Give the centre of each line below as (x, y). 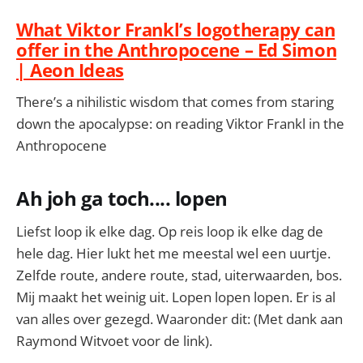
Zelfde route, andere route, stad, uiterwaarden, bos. (179, 275)
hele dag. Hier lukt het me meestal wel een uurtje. (173, 254)
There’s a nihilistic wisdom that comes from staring (175, 102)
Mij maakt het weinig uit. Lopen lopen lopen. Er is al (176, 297)
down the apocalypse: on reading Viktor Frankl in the (180, 124)
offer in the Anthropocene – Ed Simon (177, 49)
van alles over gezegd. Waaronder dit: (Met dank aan (179, 319)
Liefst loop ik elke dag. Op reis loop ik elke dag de (170, 232)
